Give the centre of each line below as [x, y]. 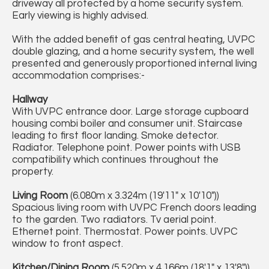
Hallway [30, 100]
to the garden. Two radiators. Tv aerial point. [114, 220]
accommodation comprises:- [78, 76]
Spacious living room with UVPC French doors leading [134, 208]
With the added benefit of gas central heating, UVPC [134, 40]
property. [33, 172]
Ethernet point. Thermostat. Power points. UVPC [125, 232]
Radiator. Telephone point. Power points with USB [126, 148]
